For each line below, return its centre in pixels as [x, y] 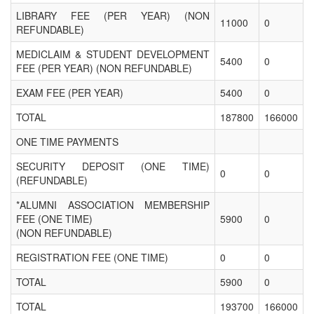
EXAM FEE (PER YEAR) [70, 92]
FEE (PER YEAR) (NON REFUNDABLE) [104, 68]
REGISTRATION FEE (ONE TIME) [92, 257]
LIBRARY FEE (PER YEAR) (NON [113, 15]
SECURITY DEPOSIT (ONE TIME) [113, 166]
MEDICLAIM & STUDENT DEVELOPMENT [113, 54]
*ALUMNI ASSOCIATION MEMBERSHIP [113, 204]
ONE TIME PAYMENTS [67, 141]
